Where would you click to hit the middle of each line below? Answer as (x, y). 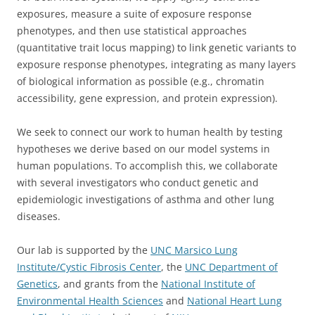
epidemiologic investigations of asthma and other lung (146, 199)
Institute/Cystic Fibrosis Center (89, 267)
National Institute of (208, 284)
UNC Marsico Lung (194, 250)
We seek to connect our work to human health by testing (150, 132)
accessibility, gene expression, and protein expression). (147, 98)
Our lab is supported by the (84, 250)
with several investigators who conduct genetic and (138, 182)
